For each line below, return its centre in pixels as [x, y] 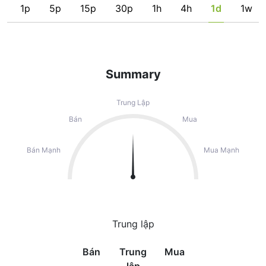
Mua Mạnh [221, 150]
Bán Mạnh [44, 150]
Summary [133, 74]
